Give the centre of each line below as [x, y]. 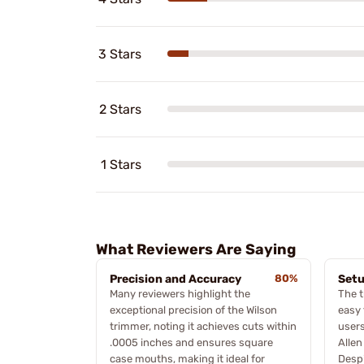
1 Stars [121, 164]
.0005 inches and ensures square [191, 342]
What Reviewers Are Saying [196, 249]
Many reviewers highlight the [180, 293]
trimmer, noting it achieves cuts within [203, 326]
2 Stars [120, 109]
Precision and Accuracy [175, 279]
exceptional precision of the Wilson [193, 310]
